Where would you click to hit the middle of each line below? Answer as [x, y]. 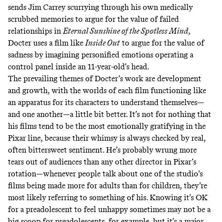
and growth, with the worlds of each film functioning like [107, 91]
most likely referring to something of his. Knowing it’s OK [108, 198]
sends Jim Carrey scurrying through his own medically [100, 7]
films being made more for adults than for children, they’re [108, 186]
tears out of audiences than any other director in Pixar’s [102, 162]
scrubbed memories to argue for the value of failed [93, 19]
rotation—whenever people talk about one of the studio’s [105, 174]
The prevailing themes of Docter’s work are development [105, 79]
